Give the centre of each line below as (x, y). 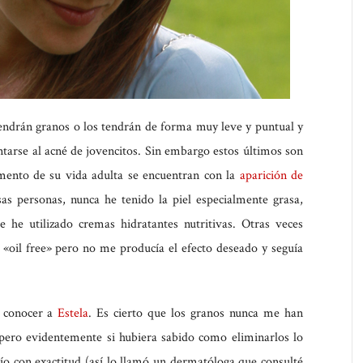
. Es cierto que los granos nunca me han (196, 314)
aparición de (271, 176)
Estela (73, 314)
